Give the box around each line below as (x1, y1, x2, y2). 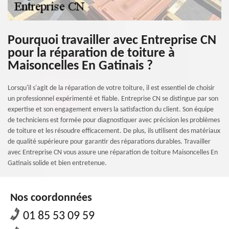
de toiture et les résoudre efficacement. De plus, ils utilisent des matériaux (8, 127, 220, 135)
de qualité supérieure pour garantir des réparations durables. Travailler (8, 138, 211, 146)
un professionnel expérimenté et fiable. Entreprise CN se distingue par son (8, 95, 218, 103)
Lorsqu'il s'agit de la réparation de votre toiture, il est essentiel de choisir (8, 84, 215, 92)
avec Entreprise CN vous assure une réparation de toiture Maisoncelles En (8, 149, 218, 156)
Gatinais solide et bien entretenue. (8, 159, 107, 167)
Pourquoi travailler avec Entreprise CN (8, 34, 216, 47)
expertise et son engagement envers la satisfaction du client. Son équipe (8, 106, 214, 113)
